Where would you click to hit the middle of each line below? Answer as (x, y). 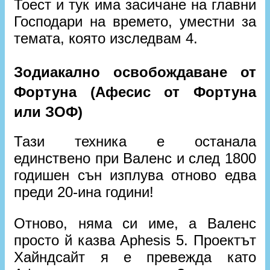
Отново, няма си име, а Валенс (135, 224)
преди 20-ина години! (84, 192)
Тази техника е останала (135, 142)
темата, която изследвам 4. (106, 39)
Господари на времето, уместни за (135, 22)
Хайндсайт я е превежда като (135, 257)
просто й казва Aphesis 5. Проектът (135, 240)
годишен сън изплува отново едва (135, 175)
